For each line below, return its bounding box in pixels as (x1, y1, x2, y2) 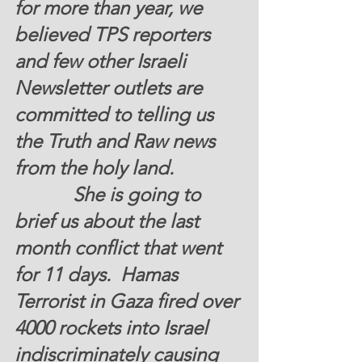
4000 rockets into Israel (15, 315, 213, 339)
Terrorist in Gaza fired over (15, 288, 243, 313)
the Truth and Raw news (15, 128, 220, 153)
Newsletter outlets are (15, 75, 207, 99)
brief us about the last (15, 208, 204, 233)
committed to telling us (15, 102, 218, 126)
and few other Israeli (15, 48, 191, 73)
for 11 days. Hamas (15, 262, 183, 286)
